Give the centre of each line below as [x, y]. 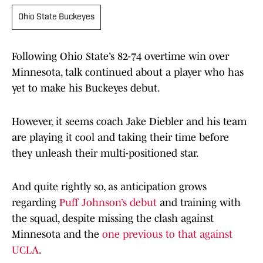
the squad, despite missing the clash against [113, 219]
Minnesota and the [57, 235]
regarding [36, 203]
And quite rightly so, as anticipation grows [109, 187]
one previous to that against [167, 235]
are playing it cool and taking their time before [120, 138]
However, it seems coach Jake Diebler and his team [129, 122]
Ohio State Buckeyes [56, 18]
